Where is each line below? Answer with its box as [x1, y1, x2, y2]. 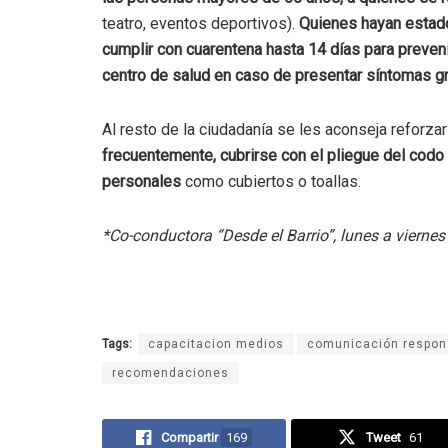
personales [102, 172, 181, 192]
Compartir [160, 430, 218, 446]
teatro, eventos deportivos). [102, 14, 299, 34]
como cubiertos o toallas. [181, 172, 361, 192]
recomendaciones [112, 366, 229, 381]
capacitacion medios [148, 337, 284, 352]
